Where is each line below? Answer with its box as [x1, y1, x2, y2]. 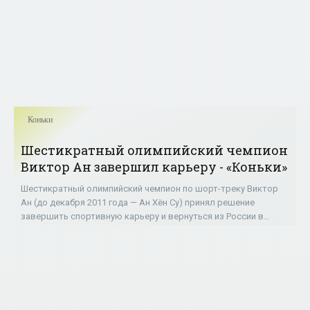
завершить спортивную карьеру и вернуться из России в [21, 211, 264, 221]
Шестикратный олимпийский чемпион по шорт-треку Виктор [21, 183, 278, 194]
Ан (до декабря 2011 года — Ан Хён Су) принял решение [21, 197, 255, 208]
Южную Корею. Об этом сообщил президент [21, 225, 208, 235]
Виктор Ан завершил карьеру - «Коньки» [21, 158, 287, 175]
